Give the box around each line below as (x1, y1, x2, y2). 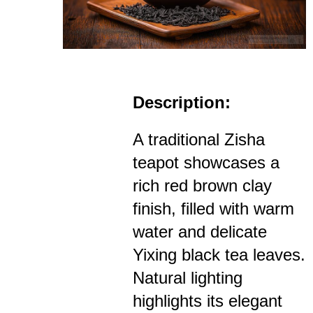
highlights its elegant (133, 291, 282, 310)
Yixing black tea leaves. (133, 245, 305, 264)
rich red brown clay (133, 175, 272, 195)
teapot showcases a (133, 152, 279, 172)
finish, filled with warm (133, 198, 294, 218)
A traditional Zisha (133, 129, 265, 149)
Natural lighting (133, 268, 242, 287)
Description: (133, 92, 231, 112)
